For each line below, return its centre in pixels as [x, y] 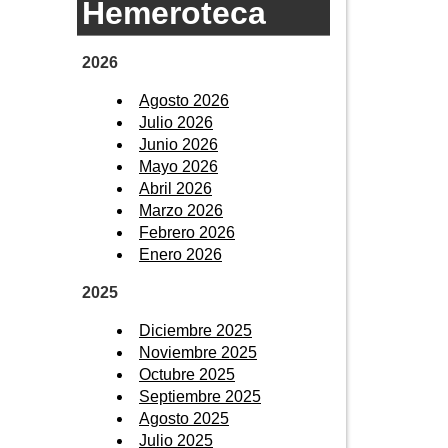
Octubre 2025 [187, 374]
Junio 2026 [178, 144]
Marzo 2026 [181, 210]
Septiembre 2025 [200, 396]
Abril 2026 [175, 188]
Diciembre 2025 [195, 330]
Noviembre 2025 [198, 352]
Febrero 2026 [187, 232]
